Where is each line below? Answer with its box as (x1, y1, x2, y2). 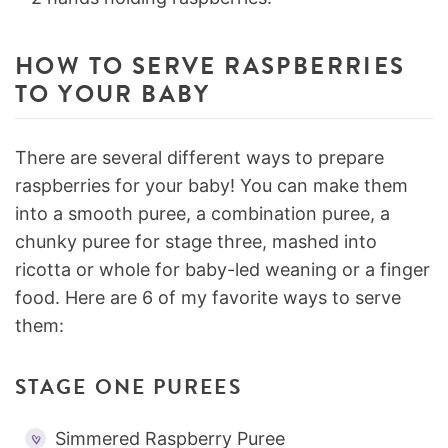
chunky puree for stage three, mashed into (15, 231, 377, 252)
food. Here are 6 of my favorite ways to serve (15, 287, 401, 308)
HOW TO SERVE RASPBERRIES (15, 48, 406, 84)
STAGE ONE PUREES (15, 371, 242, 403)
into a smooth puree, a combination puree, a (15, 203, 390, 224)
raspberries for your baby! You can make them (15, 175, 408, 196)
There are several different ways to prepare (15, 147, 384, 168)
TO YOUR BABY (15, 76, 211, 112)
